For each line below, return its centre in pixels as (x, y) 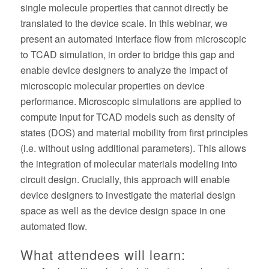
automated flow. (53, 226)
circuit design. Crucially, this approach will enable (125, 179)
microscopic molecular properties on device (112, 86)
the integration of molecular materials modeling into (128, 164)
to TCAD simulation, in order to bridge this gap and (127, 54)
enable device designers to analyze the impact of (124, 70)
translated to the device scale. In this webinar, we (124, 23)
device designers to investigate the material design (128, 195)
